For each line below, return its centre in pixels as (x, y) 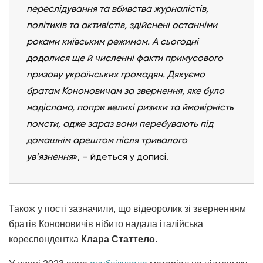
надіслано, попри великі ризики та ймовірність (130, 107)
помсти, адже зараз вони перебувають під (120, 123)
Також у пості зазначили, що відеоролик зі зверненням (127, 208)
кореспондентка (45, 239)
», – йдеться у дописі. (122, 156)
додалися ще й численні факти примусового (125, 58)
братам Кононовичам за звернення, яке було (125, 90)
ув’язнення (50, 156)
